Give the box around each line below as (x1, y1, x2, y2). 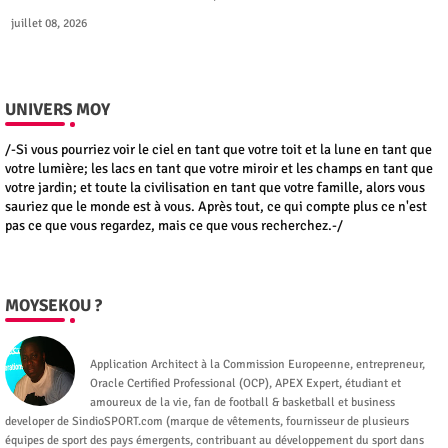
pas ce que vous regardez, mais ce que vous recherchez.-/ (5, 216, 343, 234)
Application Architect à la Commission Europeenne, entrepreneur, (90, 356, 425, 372)
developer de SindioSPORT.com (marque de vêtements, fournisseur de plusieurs (5, 413, 409, 429)
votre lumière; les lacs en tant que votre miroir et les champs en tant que (5, 159, 433, 177)
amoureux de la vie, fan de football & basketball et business (90, 394, 395, 410)
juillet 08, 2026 (11, 15, 87, 31)
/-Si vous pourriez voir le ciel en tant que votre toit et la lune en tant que (5, 140, 432, 158)
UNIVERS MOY (5, 98, 110, 120)
